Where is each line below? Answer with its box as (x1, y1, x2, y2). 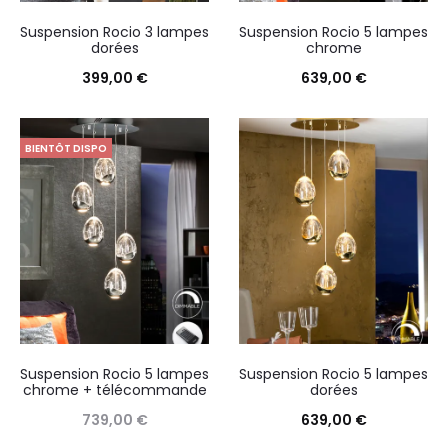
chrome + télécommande (22, 379, 207, 400)
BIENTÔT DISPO (25, 141, 107, 157)
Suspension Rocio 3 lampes (20, 22, 209, 43)
